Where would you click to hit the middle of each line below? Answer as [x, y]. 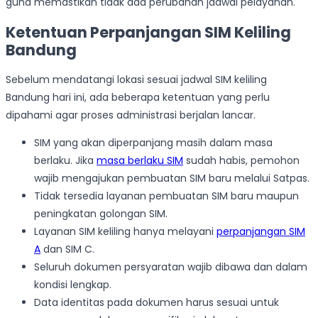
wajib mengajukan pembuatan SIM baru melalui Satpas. [172, 179]
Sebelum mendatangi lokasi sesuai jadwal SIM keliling [136, 80]
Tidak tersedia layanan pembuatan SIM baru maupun [166, 196]
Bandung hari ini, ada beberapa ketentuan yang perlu [138, 98]
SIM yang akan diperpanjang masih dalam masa [153, 143]
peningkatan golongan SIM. [101, 214]
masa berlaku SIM [140, 161]
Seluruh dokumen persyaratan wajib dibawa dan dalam [171, 267]
